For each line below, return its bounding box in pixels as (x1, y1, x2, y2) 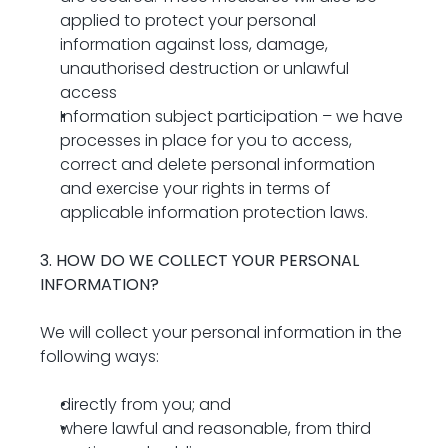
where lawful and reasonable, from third (60, 417, 371, 440)
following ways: (40, 345, 159, 368)
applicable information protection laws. (60, 201, 368, 224)
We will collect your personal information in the (40, 321, 402, 344)
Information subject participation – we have (60, 105, 403, 128)
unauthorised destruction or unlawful (60, 57, 349, 80)
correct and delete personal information (60, 153, 375, 176)
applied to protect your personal (60, 9, 316, 32)
